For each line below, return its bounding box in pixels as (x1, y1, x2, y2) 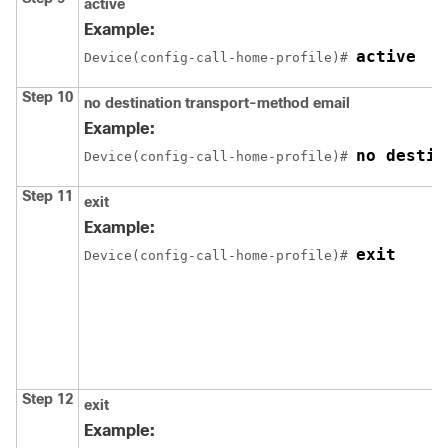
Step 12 (22, 390, 73, 407)
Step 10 (22, 88, 73, 105)
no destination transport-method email (84, 94, 350, 111)
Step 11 (22, 187, 73, 204)
